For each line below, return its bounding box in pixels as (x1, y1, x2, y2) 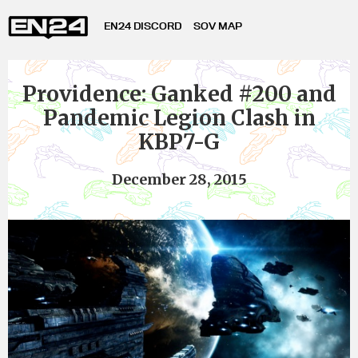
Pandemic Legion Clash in (42, 105, 316, 131)
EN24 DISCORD (104, 19, 181, 32)
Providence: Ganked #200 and (22, 81, 336, 107)
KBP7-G (138, 129, 220, 155)
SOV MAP (193, 19, 242, 32)
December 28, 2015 (111, 170, 247, 189)
